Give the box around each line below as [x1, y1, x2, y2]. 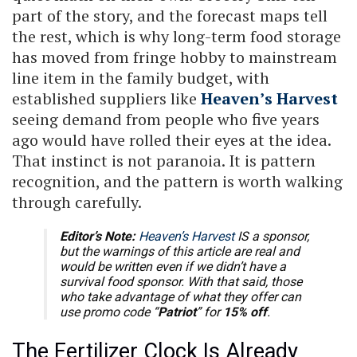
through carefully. [12, 190, 142, 213]
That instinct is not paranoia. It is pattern [12, 149, 316, 171]
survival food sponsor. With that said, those [60, 273, 302, 289]
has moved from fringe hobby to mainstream [12, 45, 337, 68]
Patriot [158, 304, 196, 320]
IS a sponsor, [234, 228, 309, 244]
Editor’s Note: [60, 228, 135, 244]
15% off [223, 304, 267, 320]
